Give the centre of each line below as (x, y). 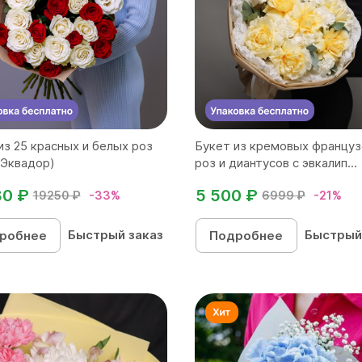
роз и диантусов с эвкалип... (276, 163)
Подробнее (246, 236)
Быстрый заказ (116, 235)
